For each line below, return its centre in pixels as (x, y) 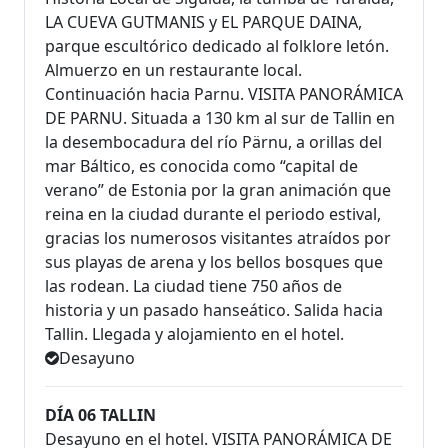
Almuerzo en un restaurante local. (173, 70)
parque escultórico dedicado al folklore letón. (217, 46)
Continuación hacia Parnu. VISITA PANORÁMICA (224, 94)
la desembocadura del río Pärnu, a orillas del (213, 142)
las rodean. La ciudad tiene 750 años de (193, 286)
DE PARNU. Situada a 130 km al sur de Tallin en (220, 118)
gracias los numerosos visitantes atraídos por (218, 238)
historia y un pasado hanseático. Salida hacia (214, 310)
